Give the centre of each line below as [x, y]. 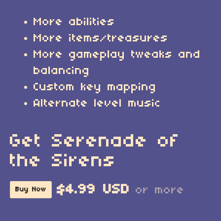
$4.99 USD [93, 190]
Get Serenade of [95, 142]
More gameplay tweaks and [117, 55]
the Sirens [63, 161]
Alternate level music [97, 104]
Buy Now [31, 190]
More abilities [74, 22]
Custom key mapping [95, 87]
